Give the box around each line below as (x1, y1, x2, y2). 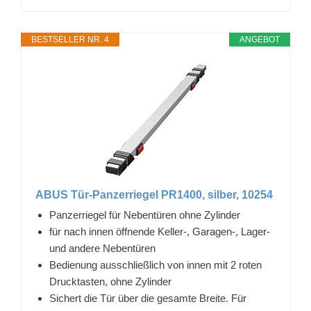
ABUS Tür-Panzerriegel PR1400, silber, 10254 (35, 188, 273, 201)
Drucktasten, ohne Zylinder (49, 275, 171, 287)
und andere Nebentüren (49, 242, 155, 254)
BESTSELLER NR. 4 (31, 34, 109, 44)
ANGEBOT (239, 34, 280, 44)
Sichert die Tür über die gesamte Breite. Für (49, 292, 246, 304)
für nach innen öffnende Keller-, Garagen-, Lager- (49, 225, 270, 237)
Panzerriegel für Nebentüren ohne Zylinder (49, 208, 240, 221)
